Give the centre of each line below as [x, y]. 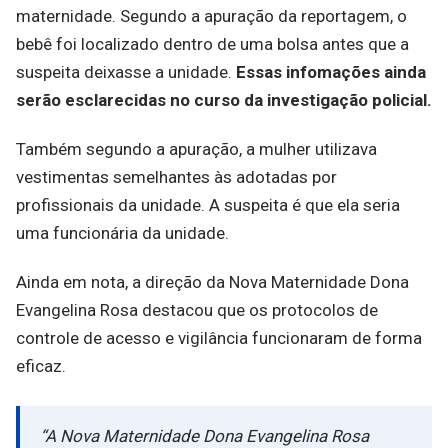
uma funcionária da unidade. [122, 232]
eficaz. [41, 366]
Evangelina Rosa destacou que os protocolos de [197, 310]
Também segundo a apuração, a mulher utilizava [196, 148]
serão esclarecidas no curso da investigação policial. [224, 99]
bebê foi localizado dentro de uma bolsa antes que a [212, 43]
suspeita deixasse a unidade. [126, 71]
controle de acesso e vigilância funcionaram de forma [219, 338]
